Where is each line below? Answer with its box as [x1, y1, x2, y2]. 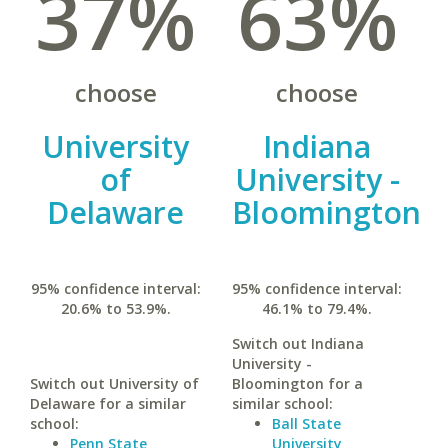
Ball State [271, 414, 341, 433]
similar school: [231, 394, 333, 413]
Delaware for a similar [30, 394, 186, 413]
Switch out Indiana [231, 334, 364, 353]
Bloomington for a [231, 374, 363, 393]
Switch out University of [30, 374, 199, 393]
